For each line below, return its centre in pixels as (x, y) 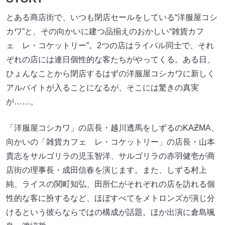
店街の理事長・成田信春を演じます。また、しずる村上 (106, 170)
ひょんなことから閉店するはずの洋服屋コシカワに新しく (110, 73)
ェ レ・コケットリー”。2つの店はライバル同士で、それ (110, 45)
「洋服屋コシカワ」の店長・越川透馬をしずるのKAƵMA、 (113, 128)
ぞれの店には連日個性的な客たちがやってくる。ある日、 (110, 59)
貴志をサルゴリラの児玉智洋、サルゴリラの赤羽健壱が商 (110, 156)
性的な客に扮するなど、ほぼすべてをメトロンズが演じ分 (110, 198)
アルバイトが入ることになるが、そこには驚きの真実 (102, 87)
